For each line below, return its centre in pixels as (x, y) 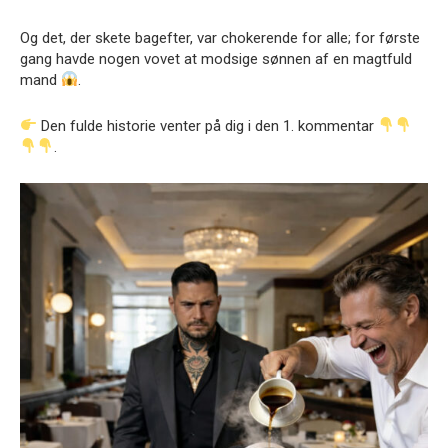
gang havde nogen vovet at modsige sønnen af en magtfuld (216, 58)
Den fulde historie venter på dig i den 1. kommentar (208, 125)
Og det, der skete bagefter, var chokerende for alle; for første (220, 37)
